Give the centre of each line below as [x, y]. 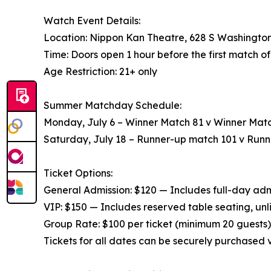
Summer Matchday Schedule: [113, 106]
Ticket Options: [78, 173]
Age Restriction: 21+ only [100, 72]
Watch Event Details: [92, 21]
